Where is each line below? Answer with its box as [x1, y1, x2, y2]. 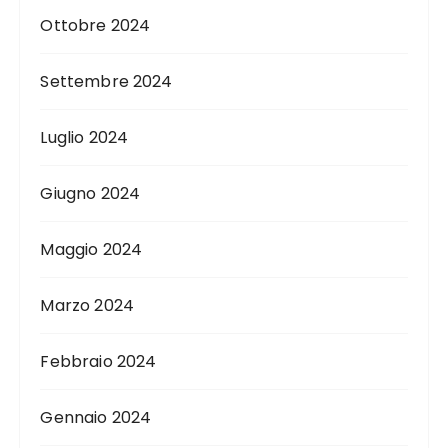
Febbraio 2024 [40, 350, 157, 374]
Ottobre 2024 [40, 14, 151, 38]
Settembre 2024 [40, 70, 173, 94]
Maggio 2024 [40, 238, 143, 262]
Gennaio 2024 [40, 406, 152, 430]
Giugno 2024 [40, 182, 141, 206]
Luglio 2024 [40, 126, 129, 150]
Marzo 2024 [40, 294, 134, 318]
